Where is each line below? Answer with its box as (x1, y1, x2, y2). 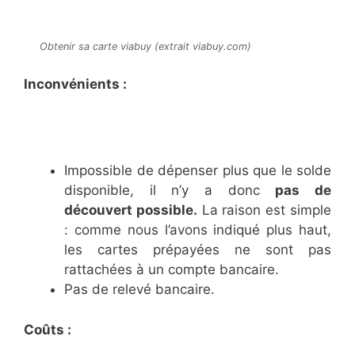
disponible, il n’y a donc (64, 182, 276, 199)
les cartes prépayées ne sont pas (64, 242, 331, 258)
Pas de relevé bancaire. (64, 281, 215, 298)
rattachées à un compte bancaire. (64, 261, 279, 278)
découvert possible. (64, 202, 197, 219)
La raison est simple (197, 202, 332, 219)
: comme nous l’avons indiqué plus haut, (64, 222, 331, 239)
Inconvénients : (24, 75, 127, 92)
